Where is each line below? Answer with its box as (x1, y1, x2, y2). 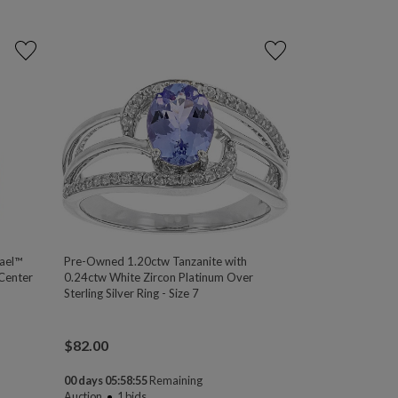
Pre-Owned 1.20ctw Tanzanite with (64, 253, 248, 268)
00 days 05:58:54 (64, 372, 148, 387)
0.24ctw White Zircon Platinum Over (64, 269, 254, 284)
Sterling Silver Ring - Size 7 (64, 285, 200, 300)
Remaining (149, 372, 203, 387)
